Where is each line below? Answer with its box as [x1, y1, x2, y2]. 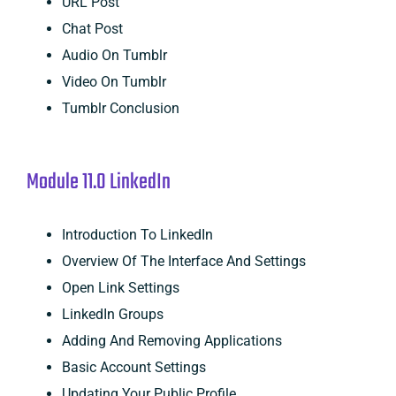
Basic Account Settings [61, 358, 206, 376]
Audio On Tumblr [61, 46, 167, 64]
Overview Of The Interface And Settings [61, 252, 306, 270]
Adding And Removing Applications [61, 331, 282, 349]
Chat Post [61, 19, 123, 37]
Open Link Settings [61, 278, 179, 296]
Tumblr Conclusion [61, 99, 179, 117]
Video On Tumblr [61, 72, 166, 90]
